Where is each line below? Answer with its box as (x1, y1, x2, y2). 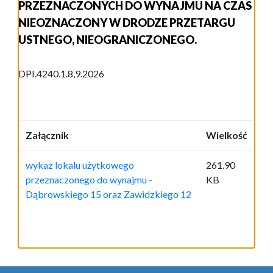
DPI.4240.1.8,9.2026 (18, 68, 104, 80)
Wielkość (206, 129, 247, 141)
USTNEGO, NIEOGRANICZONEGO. (18, 33, 197, 47)
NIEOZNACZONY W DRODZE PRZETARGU (18, 16, 235, 30)
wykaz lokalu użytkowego (26, 159, 134, 171)
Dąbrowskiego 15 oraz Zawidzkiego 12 (26, 188, 191, 200)
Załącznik (26, 129, 69, 141)
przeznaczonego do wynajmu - (26, 174, 152, 186)
